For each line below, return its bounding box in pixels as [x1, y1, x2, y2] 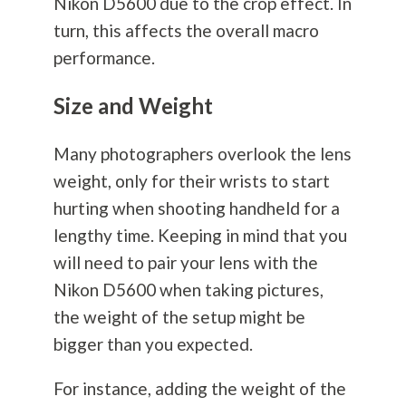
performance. [53, 47, 159, 69]
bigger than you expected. [53, 333, 253, 355]
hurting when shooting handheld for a [53, 198, 340, 219]
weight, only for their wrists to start [53, 170, 330, 192]
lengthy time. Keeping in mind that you [53, 225, 347, 246]
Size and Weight [53, 92, 213, 120]
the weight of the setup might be [53, 306, 305, 328]
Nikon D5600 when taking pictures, [53, 279, 324, 301]
